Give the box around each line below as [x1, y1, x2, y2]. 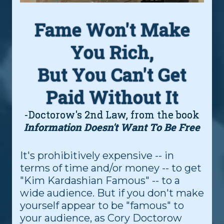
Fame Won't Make [34, 17, 190, 42]
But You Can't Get [37, 62, 186, 87]
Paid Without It [45, 85, 178, 109]
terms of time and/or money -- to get [20, 162, 201, 174]
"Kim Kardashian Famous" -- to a [20, 174, 180, 187]
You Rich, [70, 40, 154, 64]
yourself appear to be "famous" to [20, 199, 184, 212]
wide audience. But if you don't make [20, 187, 204, 199]
